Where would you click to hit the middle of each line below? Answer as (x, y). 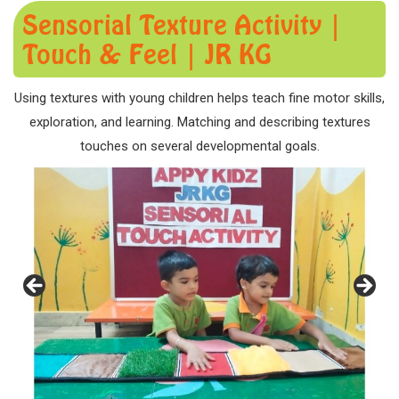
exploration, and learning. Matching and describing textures (199, 122)
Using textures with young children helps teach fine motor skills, (199, 98)
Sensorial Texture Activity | (182, 24)
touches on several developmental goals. (199, 146)
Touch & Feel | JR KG (147, 54)
